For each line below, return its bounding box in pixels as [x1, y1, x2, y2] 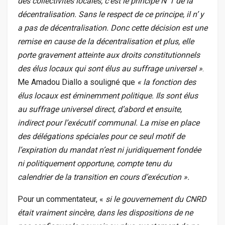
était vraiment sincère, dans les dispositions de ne [18, 208, 193, 218]
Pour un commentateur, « [18, 194, 105, 204]
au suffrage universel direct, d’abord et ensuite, [18, 104, 182, 115]
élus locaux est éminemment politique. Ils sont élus [18, 91, 198, 101]
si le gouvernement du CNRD [105, 194, 206, 204]
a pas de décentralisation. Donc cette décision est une [18, 23, 207, 33]
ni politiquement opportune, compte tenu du [18, 159, 172, 169]
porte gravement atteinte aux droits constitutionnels [18, 50, 200, 60]
